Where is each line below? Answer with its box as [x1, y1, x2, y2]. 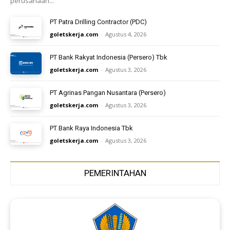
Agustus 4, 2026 [105, 30, 147, 39]
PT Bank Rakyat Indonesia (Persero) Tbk [50, 53, 168, 61]
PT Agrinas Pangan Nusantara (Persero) [50, 88, 166, 97]
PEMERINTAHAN [84, 168, 146, 179]
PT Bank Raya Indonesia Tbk [50, 124, 133, 132]
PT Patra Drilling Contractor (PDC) [50, 18, 147, 26]
